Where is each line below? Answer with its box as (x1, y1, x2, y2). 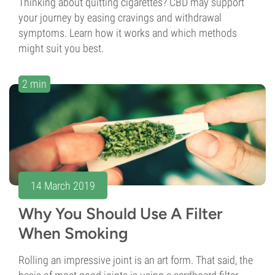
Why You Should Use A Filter (18, 204, 222, 224)
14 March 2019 (31, 179, 95, 192)
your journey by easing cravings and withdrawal (18, 11, 222, 25)
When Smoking (18, 223, 128, 244)
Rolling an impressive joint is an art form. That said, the (18, 254, 253, 267)
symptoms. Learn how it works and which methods (18, 26, 237, 40)
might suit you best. (18, 42, 104, 55)
